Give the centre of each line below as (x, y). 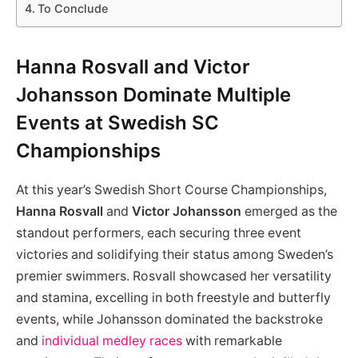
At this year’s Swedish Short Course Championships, (171, 189)
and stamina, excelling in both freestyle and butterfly (173, 297)
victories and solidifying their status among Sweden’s (175, 254)
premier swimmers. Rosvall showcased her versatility (174, 276)
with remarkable (232, 340)
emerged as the (289, 211)
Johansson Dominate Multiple (153, 95)
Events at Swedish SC (117, 123)
